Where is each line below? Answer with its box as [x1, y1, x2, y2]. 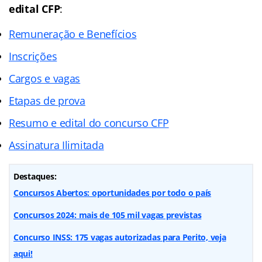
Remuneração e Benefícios [9, 26, 137, 41]
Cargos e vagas [9, 71, 81, 85]
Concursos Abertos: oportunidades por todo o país [13, 187, 212, 198]
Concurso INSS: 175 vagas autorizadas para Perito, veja [13, 231, 226, 243]
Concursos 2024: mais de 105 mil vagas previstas [13, 209, 202, 220]
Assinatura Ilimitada [9, 137, 104, 152]
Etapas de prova [9, 93, 85, 108]
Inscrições [9, 49, 57, 63]
